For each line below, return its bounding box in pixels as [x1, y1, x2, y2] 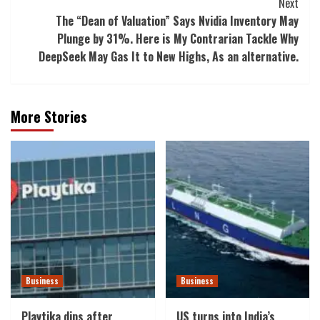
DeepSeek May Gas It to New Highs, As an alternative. [39, 48, 299, 66]
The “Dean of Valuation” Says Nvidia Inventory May [56, 12, 299, 30]
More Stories [11, 106, 87, 128]
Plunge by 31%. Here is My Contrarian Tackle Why [57, 30, 299, 48]
